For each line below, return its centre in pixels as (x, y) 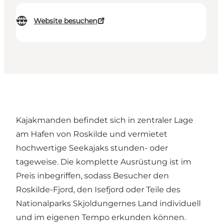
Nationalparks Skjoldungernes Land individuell (108, 204)
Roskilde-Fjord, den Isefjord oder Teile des (98, 190)
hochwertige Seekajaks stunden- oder (92, 148)
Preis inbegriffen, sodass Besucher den (92, 176)
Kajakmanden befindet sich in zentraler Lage (105, 120)
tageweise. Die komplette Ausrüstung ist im (104, 162)
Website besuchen (65, 21)
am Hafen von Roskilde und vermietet (92, 134)
